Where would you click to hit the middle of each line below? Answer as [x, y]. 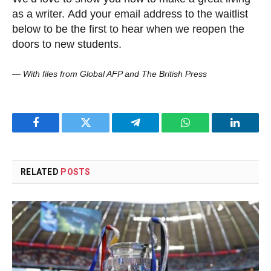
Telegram [155, 132]
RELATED [41, 172]
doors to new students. [67, 44]
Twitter [101, 132]
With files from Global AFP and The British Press [115, 74]
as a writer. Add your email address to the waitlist [130, 14]
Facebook [56, 132]
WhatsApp [207, 132]
